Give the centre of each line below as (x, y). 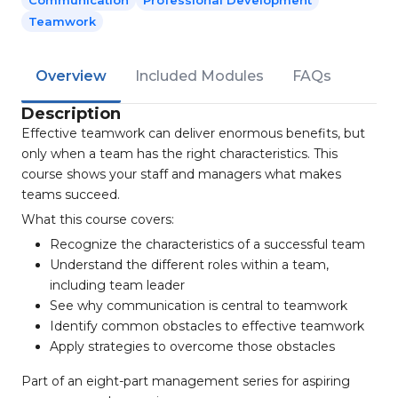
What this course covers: (98, 219)
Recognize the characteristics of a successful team (207, 244)
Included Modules (199, 76)
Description (71, 114)
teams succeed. (71, 195)
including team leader (117, 285)
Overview (71, 76)
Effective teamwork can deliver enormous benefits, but (193, 133)
